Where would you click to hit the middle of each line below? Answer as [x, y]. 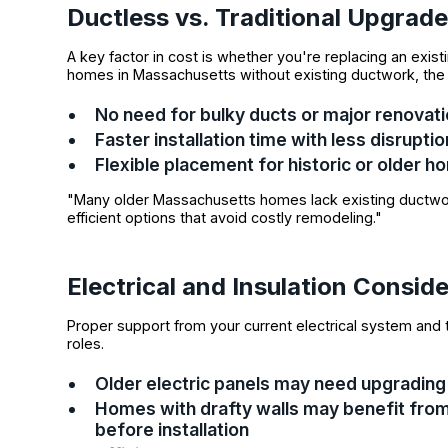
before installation [172, 429]
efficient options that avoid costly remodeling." [225, 218]
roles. [86, 343]
